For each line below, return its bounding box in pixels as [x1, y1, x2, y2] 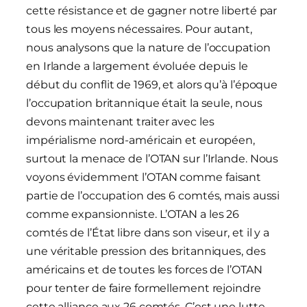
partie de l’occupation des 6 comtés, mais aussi [26, 189, 280, 203]
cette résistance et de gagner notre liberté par [26, 4, 278, 18]
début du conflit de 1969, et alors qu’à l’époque [26, 78, 278, 92]
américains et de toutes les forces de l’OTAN [26, 263, 262, 277]
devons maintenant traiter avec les [26, 115, 214, 129]
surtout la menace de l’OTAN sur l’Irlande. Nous [26, 152, 279, 166]
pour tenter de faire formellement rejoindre [26, 282, 261, 295]
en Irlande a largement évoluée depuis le [26, 60, 248, 73]
